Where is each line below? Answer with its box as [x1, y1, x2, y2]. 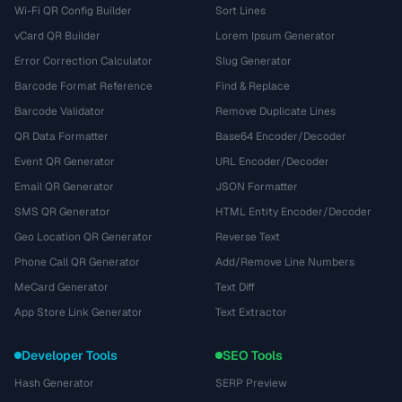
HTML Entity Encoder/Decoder [215, 205, 371, 219]
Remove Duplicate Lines [215, 104, 336, 118]
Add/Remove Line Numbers [215, 255, 354, 269]
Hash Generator [14, 376, 94, 390]
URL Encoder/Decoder [215, 154, 329, 169]
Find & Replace [215, 79, 290, 93]
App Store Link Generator [14, 305, 143, 319]
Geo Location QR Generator [14, 230, 153, 244]
